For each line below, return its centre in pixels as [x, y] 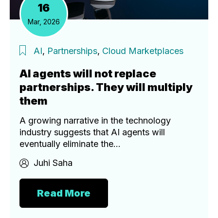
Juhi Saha [53, 163]
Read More [64, 193]
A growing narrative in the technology [95, 121]
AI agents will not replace [88, 74]
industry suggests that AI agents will [92, 132]
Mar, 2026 [44, 22]
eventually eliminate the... [70, 144]
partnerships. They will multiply [106, 87]
